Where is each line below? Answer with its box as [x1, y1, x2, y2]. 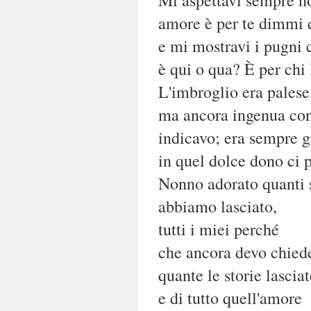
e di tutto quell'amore [158, 286, 302, 309]
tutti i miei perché [158, 217, 279, 240]
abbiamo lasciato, [158, 194, 277, 217]
